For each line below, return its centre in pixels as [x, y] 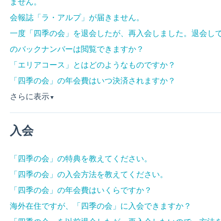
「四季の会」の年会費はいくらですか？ [81, 190]
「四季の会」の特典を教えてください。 [81, 158]
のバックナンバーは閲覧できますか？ [77, 49]
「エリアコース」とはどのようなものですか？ [92, 65]
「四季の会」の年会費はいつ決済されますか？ [92, 80]
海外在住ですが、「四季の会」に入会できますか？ [100, 206]
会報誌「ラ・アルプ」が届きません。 [77, 17]
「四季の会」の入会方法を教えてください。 [89, 174]
